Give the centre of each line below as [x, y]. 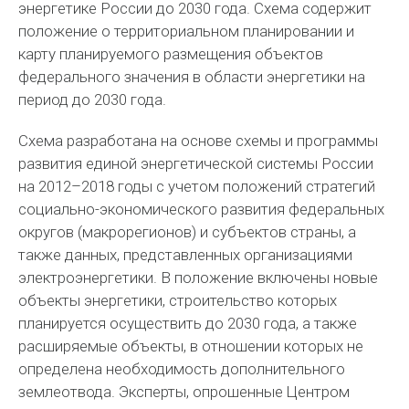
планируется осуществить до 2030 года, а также [188, 323]
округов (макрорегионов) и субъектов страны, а [188, 232]
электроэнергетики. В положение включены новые [199, 278]
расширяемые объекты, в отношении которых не [191, 346]
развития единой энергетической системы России [196, 163]
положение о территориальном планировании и [187, 31]
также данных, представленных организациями [186, 255]
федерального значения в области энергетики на [192, 77]
